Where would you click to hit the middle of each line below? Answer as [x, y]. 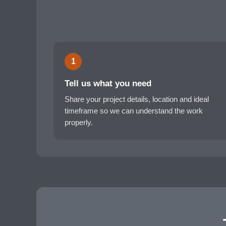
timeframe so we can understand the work [134, 111]
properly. [79, 123]
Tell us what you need [108, 83]
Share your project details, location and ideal [137, 99]
